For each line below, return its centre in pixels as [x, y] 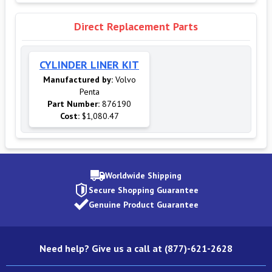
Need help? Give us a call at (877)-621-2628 [136, 248]
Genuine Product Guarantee [143, 205]
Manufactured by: [78, 80]
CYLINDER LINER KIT [89, 65]
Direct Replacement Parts [136, 26]
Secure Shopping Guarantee [143, 190]
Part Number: [73, 104]
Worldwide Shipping [143, 175]
